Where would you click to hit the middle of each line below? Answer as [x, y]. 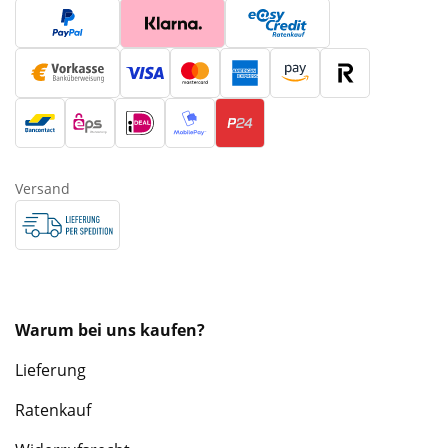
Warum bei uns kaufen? [110, 330]
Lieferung [50, 370]
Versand [42, 188]
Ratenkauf [53, 410]
